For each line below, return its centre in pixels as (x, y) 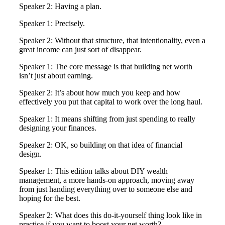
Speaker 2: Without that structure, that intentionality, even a (112, 41)
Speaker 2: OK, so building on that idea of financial (101, 145)
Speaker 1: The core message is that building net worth (106, 67)
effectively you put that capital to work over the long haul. (111, 102)
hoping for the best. (50, 198)
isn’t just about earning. (56, 76)
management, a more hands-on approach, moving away (107, 180)
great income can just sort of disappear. (80, 50)
